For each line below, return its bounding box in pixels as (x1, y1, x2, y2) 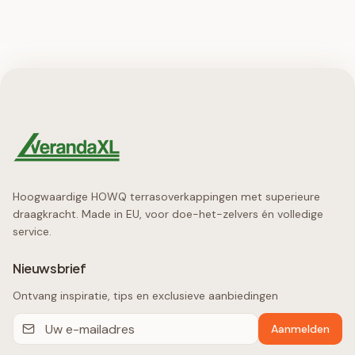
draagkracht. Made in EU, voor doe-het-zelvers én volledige (13, 207, 323, 222)
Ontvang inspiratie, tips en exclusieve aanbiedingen (13, 288, 278, 303)
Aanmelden (271, 322, 330, 337)
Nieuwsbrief (13, 260, 86, 277)
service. (13, 224, 52, 239)
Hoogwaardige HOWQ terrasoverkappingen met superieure (13, 189, 320, 204)
